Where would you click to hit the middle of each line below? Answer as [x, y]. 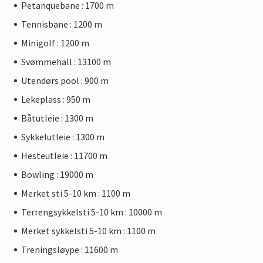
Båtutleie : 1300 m [57, 118]
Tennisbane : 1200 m [62, 24]
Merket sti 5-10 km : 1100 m [76, 193]
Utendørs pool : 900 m [65, 81]
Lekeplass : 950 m [56, 100]
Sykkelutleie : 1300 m [63, 137]
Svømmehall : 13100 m [66, 62]
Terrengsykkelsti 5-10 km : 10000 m [92, 212]
